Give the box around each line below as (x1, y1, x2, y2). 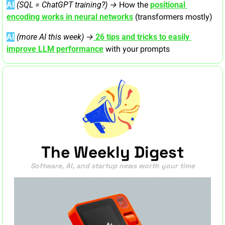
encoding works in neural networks (7, 12, 133, 22)
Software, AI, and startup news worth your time (30, 161, 195, 171)
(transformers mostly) (133, 12, 212, 22)
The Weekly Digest (41, 142, 184, 163)
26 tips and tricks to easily (95, 32, 189, 42)
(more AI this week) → (17, 32, 93, 42)
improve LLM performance (7, 44, 103, 54)
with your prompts (103, 44, 170, 54)
